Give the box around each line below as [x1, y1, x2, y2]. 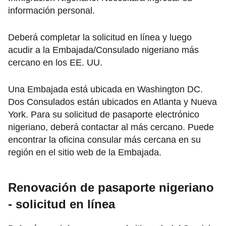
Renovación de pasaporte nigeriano [8, 181, 214, 195]
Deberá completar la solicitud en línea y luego [8, 32, 192, 43]
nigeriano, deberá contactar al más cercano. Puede [8, 122, 214, 133]
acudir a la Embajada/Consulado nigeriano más [8, 45, 199, 55]
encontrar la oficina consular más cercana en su [8, 135, 201, 145]
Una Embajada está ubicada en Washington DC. [8, 84, 203, 95]
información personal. [8, 6, 95, 16]
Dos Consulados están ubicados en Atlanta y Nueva [8, 97, 217, 107]
